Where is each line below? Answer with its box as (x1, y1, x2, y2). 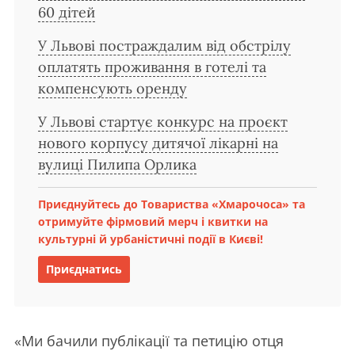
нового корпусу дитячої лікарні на (38, 133, 278, 152)
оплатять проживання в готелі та (38, 57, 266, 76)
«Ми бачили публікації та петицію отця (14, 330, 284, 350)
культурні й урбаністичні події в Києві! (38, 231, 263, 246)
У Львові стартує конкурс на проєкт (38, 112, 288, 131)
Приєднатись (46, 261, 122, 277)
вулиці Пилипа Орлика (38, 155, 197, 174)
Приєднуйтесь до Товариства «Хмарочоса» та (38, 196, 305, 212)
